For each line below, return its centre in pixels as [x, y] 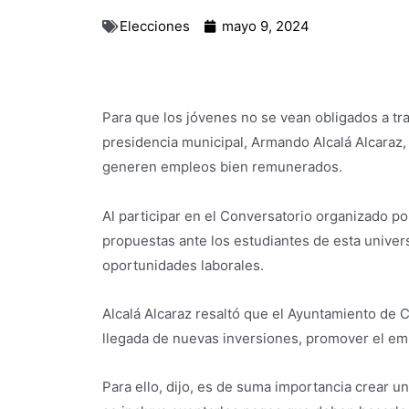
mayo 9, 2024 [266, 26]
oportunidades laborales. [183, 265]
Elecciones [155, 26]
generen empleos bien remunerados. [222, 167]
